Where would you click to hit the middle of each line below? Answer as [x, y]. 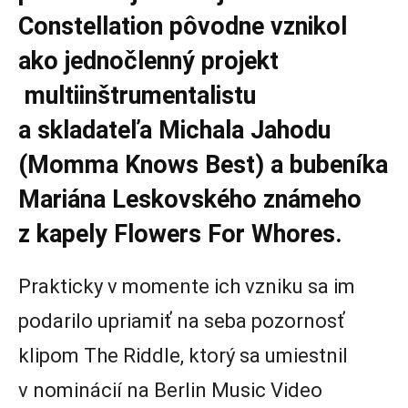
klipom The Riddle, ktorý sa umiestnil [183, 356]
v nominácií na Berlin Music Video [170, 391]
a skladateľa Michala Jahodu [174, 131]
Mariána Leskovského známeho [190, 200]
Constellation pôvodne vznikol [183, 27]
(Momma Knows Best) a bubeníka [203, 165]
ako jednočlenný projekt [148, 61]
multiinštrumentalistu [137, 96]
